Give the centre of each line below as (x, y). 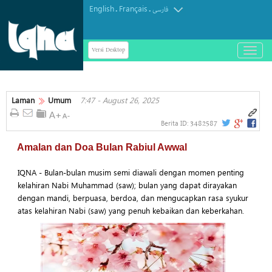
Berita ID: (175, 123)
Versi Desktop (108, 50)
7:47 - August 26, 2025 (120, 100)
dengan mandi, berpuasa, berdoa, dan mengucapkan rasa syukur (133, 197)
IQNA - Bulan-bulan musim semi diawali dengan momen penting (131, 172)
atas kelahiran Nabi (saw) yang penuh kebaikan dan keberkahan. (131, 210)
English (102, 8)
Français (133, 8)
